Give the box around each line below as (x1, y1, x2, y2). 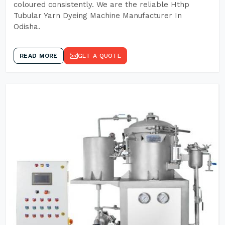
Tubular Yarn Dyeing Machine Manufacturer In (14, 11, 182, 20)
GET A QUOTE (77, 52, 121, 59)
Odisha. (14, 22, 40, 31)
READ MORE (20, 52, 58, 59)
